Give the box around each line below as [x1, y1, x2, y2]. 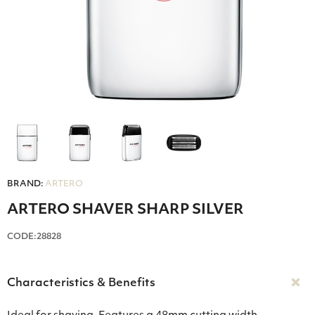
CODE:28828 [7, 233, 61, 242]
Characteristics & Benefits [7, 278, 155, 290]
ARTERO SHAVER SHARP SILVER [7, 203, 244, 218]
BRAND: [7, 180, 44, 189]
